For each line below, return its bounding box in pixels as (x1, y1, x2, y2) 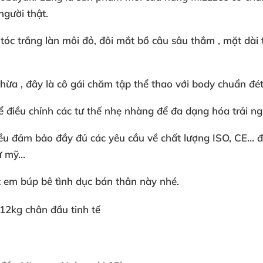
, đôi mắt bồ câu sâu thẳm (94, 34, 218, 46)
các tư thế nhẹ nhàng (56, 104, 157, 117)
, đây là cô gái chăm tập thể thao (21, 77, 176, 90)
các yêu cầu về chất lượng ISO (90, 131, 229, 144)
